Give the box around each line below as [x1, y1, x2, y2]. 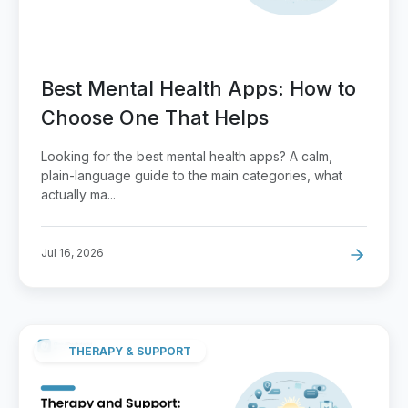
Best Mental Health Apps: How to [41, 76, 356, 100]
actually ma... [41, 186, 116, 202]
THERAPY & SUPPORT [68, 343, 191, 358]
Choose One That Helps [41, 105, 269, 129]
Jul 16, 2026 [41, 245, 104, 260]
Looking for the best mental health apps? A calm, [41, 148, 332, 164]
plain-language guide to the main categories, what [41, 167, 342, 183]
